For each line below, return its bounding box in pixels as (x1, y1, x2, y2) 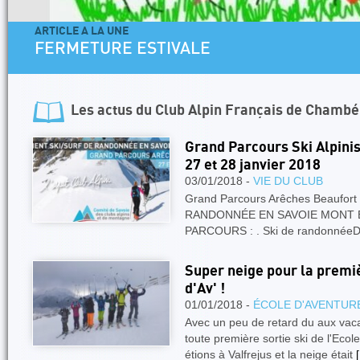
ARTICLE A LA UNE (135, 25, 230, 37)
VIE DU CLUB (253, 174, 323, 187)
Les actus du (71, 103, 155, 118)
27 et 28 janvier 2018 (185, 157, 321, 173)
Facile (135, 59, 181, 76)
